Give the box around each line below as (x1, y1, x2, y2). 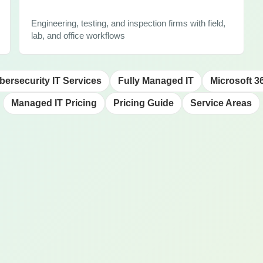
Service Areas (190, 97, 252, 108)
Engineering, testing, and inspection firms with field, (31, 18, 225, 28)
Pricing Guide (113, 97, 174, 108)
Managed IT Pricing (11, 97, 97, 108)
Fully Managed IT (117, 75, 194, 86)
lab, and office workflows (31, 31, 125, 41)
